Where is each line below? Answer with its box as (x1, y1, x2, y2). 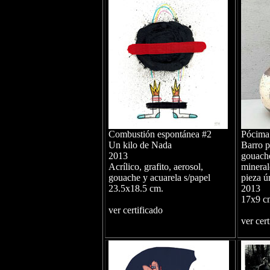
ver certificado (108, 205, 163, 215)
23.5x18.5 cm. (108, 183, 163, 193)
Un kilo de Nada (108, 140, 172, 150)
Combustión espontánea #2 (108, 129, 212, 139)
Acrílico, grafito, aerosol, (108, 162, 203, 172)
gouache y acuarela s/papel (108, 172, 210, 183)
